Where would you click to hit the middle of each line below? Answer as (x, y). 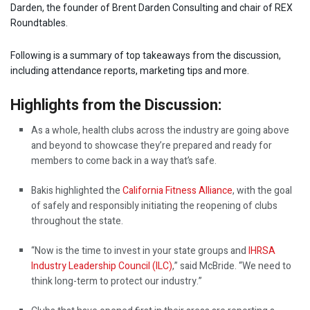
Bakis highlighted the (77, 191)
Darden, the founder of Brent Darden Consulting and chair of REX (152, 8)
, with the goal (262, 191)
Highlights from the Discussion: (116, 106)
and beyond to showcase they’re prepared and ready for (152, 146)
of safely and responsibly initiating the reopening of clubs (154, 206)
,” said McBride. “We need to (232, 266)
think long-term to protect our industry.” (118, 282)
